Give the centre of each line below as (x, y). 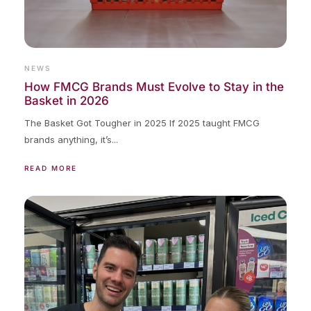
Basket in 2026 (67, 100)
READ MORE (51, 168)
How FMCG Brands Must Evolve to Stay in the (154, 86)
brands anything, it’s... (71, 139)
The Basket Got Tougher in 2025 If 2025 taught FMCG (142, 123)
